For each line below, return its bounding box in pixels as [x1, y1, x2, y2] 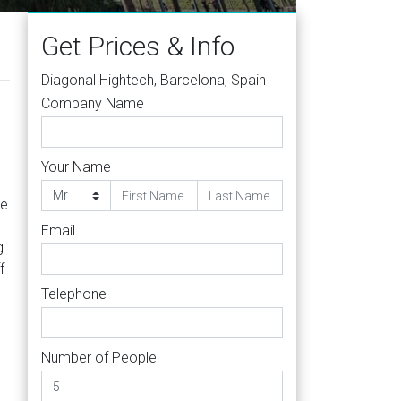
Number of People [41, 349, 157, 366]
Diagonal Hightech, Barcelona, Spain [41, 72, 266, 89]
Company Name [41, 95, 144, 112]
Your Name [41, 158, 111, 175]
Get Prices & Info [41, 30, 235, 62]
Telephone [41, 286, 107, 303]
